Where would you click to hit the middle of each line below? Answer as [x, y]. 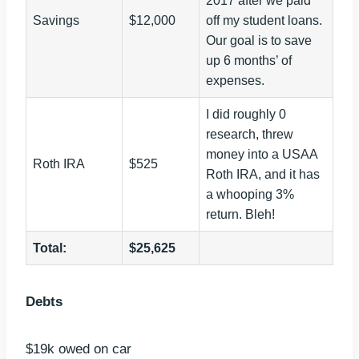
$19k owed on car [79, 349]
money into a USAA [262, 155]
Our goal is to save [259, 41]
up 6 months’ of [249, 61]
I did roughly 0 [246, 115]
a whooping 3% [250, 195]
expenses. [235, 81]
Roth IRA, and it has [263, 175]
